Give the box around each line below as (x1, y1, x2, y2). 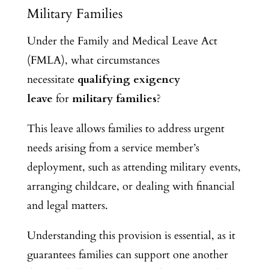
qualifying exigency (77, 71, 180, 87)
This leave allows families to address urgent (26, 121, 225, 136)
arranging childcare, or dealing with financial (26, 178, 235, 194)
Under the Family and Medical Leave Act (26, 33, 217, 49)
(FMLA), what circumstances (26, 52, 160, 68)
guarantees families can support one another (26, 247, 228, 262)
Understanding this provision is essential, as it (26, 228, 235, 243)
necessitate (26, 71, 77, 87)
